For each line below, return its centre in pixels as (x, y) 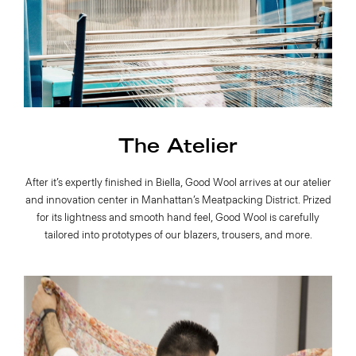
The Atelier (178, 147)
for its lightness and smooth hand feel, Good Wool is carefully (178, 218)
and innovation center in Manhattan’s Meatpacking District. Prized (178, 200)
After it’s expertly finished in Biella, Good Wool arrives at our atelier (178, 183)
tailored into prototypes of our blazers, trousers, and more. (178, 235)
